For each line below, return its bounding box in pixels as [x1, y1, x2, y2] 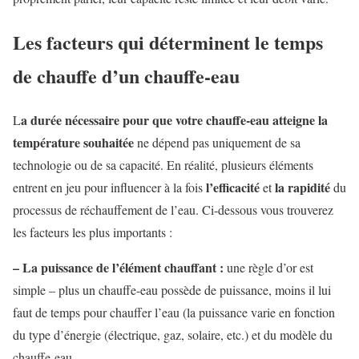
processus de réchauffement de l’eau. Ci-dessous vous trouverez [13, 200, 333, 218]
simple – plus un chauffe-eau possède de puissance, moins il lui [13, 280, 331, 298]
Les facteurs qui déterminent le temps [13, 27, 323, 56]
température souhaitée [13, 132, 134, 151]
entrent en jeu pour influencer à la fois [13, 178, 206, 196]
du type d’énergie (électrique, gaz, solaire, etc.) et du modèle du [13, 325, 333, 343]
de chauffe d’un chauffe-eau [13, 61, 240, 90]
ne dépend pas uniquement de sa [134, 133, 301, 151]
